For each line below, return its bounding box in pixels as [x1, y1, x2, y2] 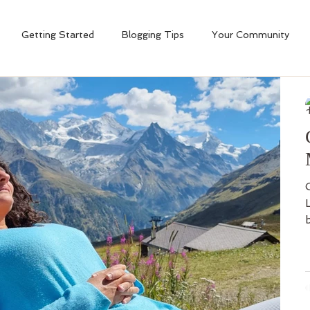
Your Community [212, 29, 289, 40]
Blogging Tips [122, 29, 184, 40]
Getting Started [21, 29, 94, 40]
